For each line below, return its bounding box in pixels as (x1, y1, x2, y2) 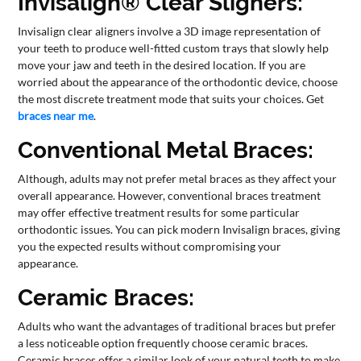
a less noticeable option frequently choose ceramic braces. (18, 335, 309, 350)
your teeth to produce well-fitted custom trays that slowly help (18, 40, 330, 55)
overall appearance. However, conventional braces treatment (18, 188, 322, 202)
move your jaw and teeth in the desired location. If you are (18, 57, 306, 72)
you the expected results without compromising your (18, 239, 282, 253)
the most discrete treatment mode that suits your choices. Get (18, 91, 325, 106)
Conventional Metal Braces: (18, 136, 314, 164)
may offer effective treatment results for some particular (18, 205, 301, 219)
